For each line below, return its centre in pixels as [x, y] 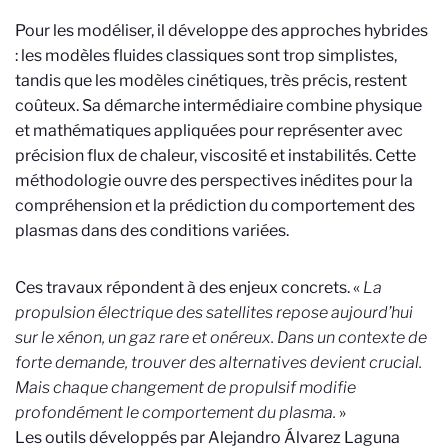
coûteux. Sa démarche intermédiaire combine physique [218, 105]
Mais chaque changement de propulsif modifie [185, 387]
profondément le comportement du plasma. [175, 412]
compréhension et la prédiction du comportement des [215, 205]
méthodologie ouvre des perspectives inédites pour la [214, 180]
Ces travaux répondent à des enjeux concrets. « [189, 287]
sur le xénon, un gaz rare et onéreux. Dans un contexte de [221, 337]
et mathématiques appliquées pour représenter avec [209, 130]
